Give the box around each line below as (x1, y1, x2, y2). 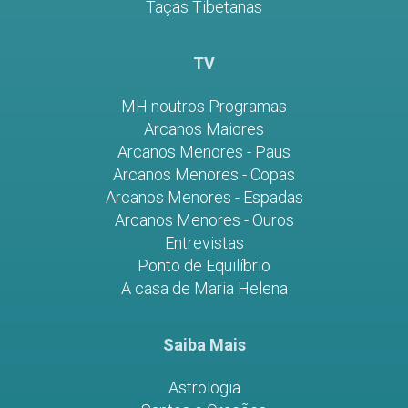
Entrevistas (164, 233, 244, 253)
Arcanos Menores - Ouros (114, 210, 294, 230)
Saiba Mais (162, 335, 246, 355)
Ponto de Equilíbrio (138, 256, 270, 276)
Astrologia (168, 378, 240, 398)
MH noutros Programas (121, 97, 287, 117)
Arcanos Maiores (144, 119, 264, 139)
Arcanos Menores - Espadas (105, 188, 303, 208)
